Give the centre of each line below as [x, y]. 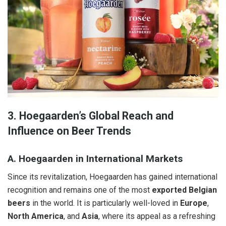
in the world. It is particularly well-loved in [105, 203]
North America [36, 216]
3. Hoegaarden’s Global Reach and [91, 116]
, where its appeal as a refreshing [157, 216]
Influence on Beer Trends [69, 131]
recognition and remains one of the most [80, 190]
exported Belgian [184, 190]
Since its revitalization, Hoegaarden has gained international [112, 177]
